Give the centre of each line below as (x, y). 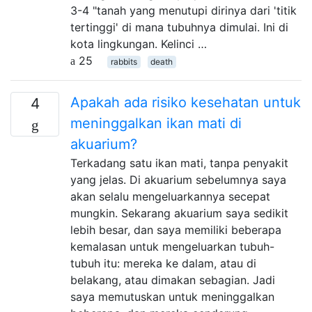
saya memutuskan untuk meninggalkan (172, 297)
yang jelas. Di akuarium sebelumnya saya (178, 180)
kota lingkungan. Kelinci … (139, 44)
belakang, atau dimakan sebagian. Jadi (173, 280)
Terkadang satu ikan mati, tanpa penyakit (179, 163)
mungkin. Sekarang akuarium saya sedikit (179, 213)
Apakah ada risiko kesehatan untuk (186, 102)
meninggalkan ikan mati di (156, 123)
